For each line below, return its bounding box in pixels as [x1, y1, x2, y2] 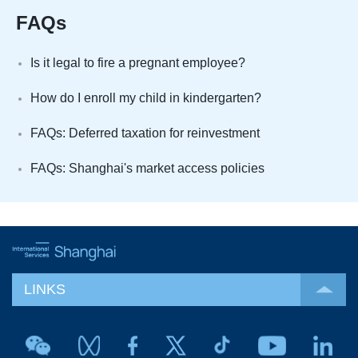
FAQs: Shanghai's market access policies [30, 161, 265, 176]
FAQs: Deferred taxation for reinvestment [30, 126, 260, 141]
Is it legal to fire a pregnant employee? [30, 56, 245, 70]
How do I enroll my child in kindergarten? [30, 91, 261, 105]
